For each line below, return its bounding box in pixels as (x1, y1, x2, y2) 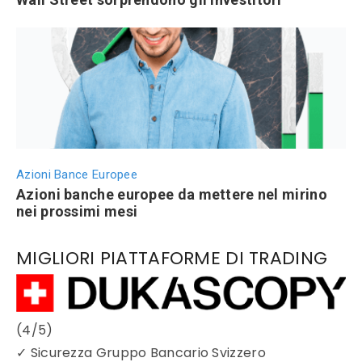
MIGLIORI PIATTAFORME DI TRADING (16, 246, 328, 271)
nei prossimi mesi (16, 203, 138, 221)
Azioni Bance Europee (16, 167, 137, 183)
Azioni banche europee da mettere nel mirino (16, 186, 327, 204)
